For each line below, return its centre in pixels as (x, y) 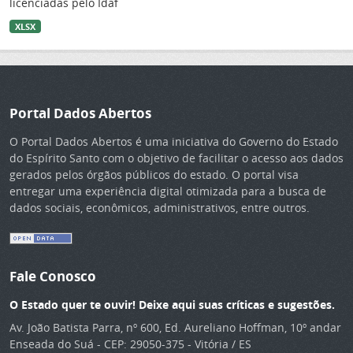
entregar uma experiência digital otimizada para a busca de (168, 191)
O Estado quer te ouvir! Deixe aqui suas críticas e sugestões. (172, 304)
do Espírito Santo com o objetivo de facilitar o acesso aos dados (176, 158)
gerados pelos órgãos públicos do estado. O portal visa (154, 174)
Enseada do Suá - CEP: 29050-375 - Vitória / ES (130, 344)
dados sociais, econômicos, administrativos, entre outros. (160, 207)
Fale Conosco (53, 275)
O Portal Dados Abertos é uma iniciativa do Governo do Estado (174, 141)
